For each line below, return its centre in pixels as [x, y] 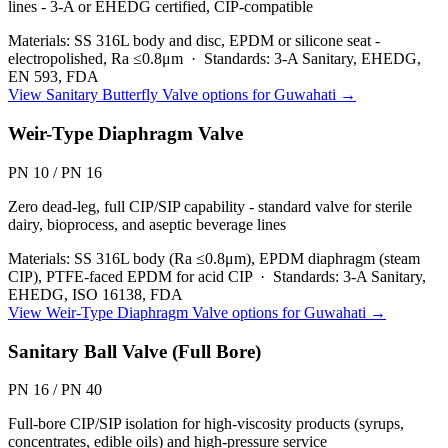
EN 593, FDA [53, 77]
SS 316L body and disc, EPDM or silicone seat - [227, 41]
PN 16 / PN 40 [55, 390]
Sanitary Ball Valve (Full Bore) [134, 351]
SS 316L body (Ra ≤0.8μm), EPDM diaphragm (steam [247, 258]
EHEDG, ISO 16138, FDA [95, 294]
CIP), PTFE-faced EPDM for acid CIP [130, 276]
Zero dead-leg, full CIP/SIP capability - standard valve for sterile [210, 206]
